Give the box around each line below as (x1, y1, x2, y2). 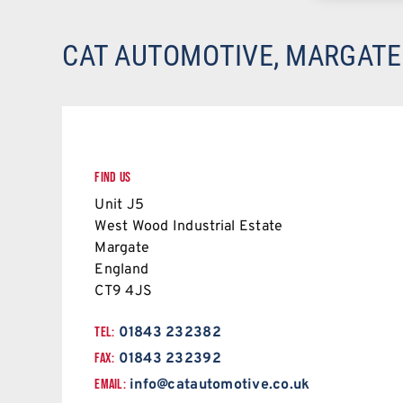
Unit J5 (94, 196, 145, 215)
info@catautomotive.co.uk (130, 376, 310, 395)
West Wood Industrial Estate (94, 218, 283, 237)
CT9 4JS (94, 282, 153, 301)
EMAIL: (94, 376, 126, 394)
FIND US (94, 169, 131, 187)
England (94, 261, 149, 280)
